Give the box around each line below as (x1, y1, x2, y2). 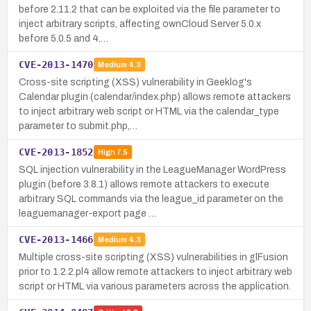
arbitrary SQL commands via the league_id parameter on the (19, 193, 283, 204)
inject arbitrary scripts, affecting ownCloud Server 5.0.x (19, 18, 261, 29)
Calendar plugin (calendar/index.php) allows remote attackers (19, 91, 291, 102)
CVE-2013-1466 (19, 233, 94, 245)
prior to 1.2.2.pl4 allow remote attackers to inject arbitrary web (19, 266, 292, 277)
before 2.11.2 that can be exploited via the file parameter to (19, 3, 280, 15)
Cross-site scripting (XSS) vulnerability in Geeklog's (19, 76, 252, 87)
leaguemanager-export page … (19, 208, 156, 219)
